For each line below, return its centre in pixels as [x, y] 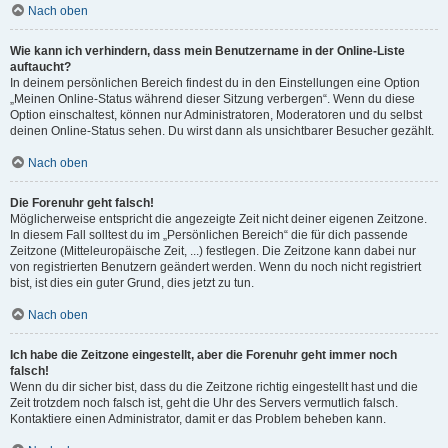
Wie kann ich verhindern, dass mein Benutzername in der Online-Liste [207, 51]
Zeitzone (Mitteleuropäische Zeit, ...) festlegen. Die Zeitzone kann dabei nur [213, 251]
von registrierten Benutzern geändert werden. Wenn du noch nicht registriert [215, 267]
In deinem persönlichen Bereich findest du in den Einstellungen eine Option [215, 83]
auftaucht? [40, 67]
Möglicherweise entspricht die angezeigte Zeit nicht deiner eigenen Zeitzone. [218, 219]
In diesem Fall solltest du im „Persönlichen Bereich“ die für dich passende [209, 235]
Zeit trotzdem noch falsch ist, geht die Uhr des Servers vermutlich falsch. [204, 403]
